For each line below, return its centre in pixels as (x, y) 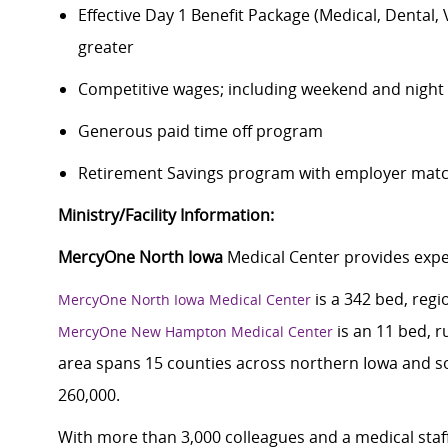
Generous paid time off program (200, 131)
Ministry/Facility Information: (166, 215)
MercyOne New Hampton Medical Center (195, 332)
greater (106, 47)
